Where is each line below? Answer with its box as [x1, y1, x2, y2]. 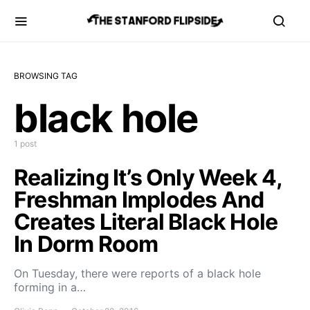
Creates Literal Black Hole [14, 208, 278, 235]
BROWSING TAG [14, 71, 77, 81]
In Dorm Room [14, 230, 158, 257]
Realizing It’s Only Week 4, [14, 164, 282, 191]
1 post [14, 138, 37, 149]
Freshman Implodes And [14, 186, 264, 213]
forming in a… [14, 280, 86, 294]
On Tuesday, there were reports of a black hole [14, 266, 261, 280]
